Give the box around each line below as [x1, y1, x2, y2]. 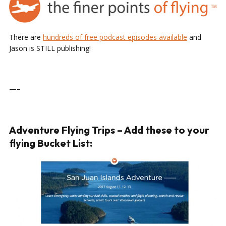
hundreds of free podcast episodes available [43, 32, 187, 42]
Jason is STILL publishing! [9, 43, 91, 53]
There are [9, 32, 43, 42]
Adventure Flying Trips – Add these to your [9, 123, 209, 136]
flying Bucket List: [9, 136, 92, 149]
